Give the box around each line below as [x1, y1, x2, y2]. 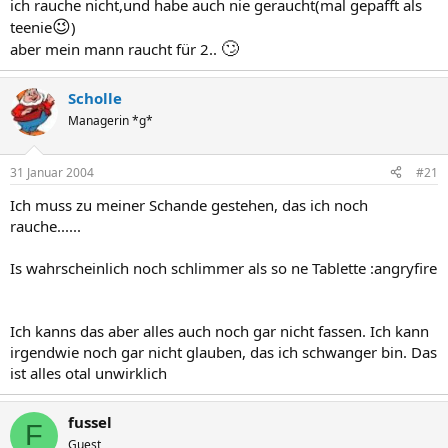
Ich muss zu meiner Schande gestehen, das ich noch [10, 194, 368, 215]
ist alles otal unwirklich [10, 362, 167, 383]
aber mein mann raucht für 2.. [10, 39, 221, 59]
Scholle [68, 88, 122, 108]
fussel [68, 411, 112, 432]
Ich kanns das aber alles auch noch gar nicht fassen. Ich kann [10, 320, 429, 341]
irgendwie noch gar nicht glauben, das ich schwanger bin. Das [10, 341, 437, 362]
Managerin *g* [68, 112, 153, 129]
